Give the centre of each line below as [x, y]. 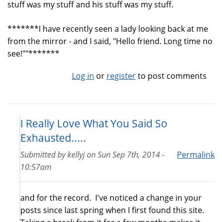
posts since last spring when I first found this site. [113, 210]
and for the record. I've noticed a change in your [111, 197]
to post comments [171, 76]
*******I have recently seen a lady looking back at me [108, 28]
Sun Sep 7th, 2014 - [131, 154]
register [121, 76]
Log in [83, 76]
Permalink [196, 154]
